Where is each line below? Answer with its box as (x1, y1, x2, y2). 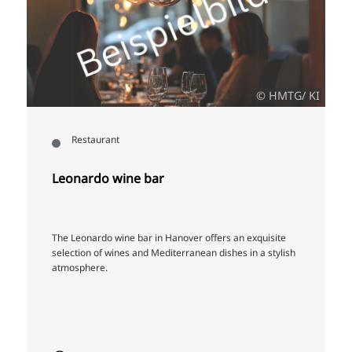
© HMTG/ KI (255, 88, 320, 104)
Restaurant (71, 133, 120, 147)
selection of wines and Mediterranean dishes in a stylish (52, 246, 295, 260)
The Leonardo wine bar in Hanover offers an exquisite (52, 231, 286, 245)
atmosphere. (52, 261, 108, 275)
